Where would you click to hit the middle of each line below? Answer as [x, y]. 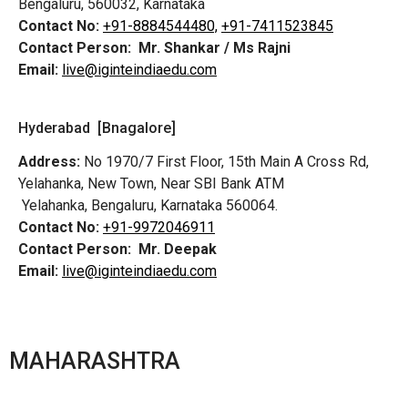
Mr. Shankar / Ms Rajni [214, 47]
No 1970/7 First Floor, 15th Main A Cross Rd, [224, 161]
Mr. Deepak [178, 249]
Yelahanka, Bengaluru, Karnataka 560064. [148, 205]
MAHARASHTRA [95, 362]
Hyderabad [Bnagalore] [97, 127]
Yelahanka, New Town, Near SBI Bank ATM [151, 183]
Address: [49, 161]
